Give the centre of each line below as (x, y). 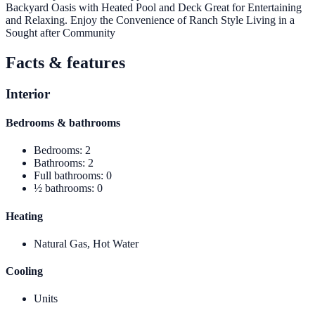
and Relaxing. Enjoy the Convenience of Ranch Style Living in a (150, 20)
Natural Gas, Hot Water (86, 243)
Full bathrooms (67, 176)
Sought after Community (60, 33)
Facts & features (65, 62)
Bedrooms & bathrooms (63, 123)
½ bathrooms (63, 188)
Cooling (24, 271)
